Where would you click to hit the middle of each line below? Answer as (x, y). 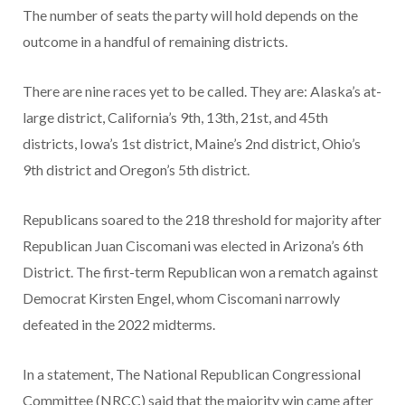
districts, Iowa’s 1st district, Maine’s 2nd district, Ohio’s (192, 143)
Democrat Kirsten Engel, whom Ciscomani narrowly (181, 297)
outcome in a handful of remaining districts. (155, 41)
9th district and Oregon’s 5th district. (136, 169)
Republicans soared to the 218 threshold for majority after (202, 219)
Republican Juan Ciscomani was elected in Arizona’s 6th (193, 245)
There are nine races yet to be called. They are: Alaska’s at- (202, 90)
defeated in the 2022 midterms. (119, 324)
